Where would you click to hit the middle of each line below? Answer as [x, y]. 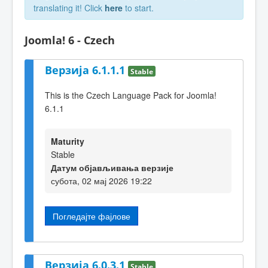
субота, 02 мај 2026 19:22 [101, 180]
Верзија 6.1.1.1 [86, 70]
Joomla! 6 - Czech [70, 40]
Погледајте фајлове [92, 216]
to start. [138, 8]
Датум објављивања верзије [112, 167]
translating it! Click [69, 8]
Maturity [68, 141]
